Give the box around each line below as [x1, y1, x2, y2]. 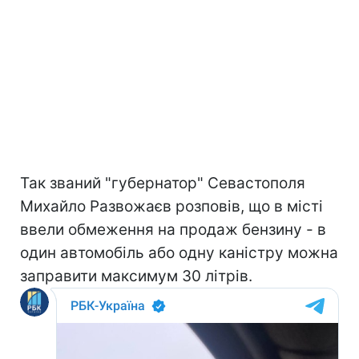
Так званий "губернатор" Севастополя [20, 173, 305, 192]
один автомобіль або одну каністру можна [20, 243, 338, 262]
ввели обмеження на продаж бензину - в [20, 220, 326, 239]
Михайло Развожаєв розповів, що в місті [20, 196, 323, 216]
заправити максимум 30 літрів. [20, 266, 252, 285]
